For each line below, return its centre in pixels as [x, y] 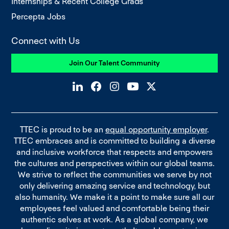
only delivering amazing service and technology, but [114, 186]
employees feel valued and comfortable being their [114, 208]
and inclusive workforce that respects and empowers [114, 152]
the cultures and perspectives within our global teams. [114, 163]
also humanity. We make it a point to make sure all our [114, 197]
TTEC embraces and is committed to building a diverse [114, 141]
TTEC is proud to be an [63, 129]
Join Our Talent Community [114, 63]
